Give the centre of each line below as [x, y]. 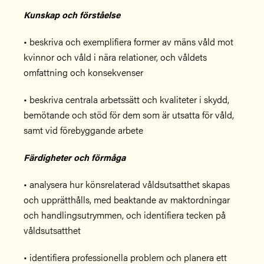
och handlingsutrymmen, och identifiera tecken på [125, 215]
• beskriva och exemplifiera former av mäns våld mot [128, 42]
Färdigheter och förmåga [76, 157]
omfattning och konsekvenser [83, 72]
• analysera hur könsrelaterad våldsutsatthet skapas [127, 184]
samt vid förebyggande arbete [83, 130]
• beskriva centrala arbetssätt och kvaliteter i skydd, [126, 99]
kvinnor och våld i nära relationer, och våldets [115, 57]
